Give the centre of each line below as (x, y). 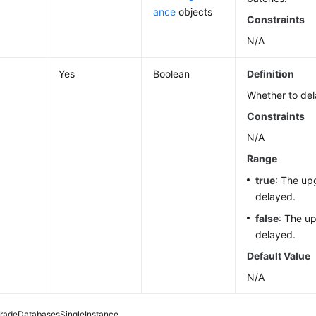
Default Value (279, 256)
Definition (271, 74)
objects (194, 12)
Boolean (172, 74)
